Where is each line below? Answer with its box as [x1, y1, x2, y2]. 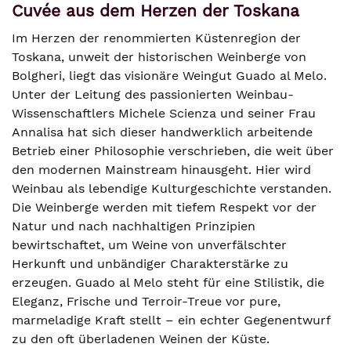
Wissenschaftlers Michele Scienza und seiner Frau [12, 106, 316, 121]
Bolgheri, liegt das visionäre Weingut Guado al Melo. [12, 68, 327, 83]
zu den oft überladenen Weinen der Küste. [12, 331, 270, 346]
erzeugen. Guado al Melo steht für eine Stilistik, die [12, 275, 324, 290]
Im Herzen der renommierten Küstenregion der [12, 31, 301, 45]
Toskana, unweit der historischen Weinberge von [12, 49, 306, 64]
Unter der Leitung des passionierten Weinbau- [12, 87, 294, 102]
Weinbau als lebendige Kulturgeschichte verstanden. [12, 181, 331, 196]
